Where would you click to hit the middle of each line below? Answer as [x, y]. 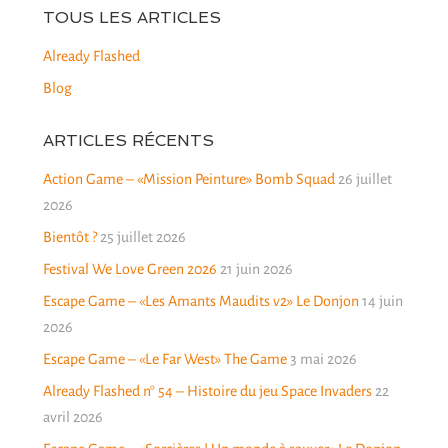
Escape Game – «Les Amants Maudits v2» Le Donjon [200, 301]
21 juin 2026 [256, 269]
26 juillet [364, 179]
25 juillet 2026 [142, 237]
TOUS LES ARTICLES [131, 18]
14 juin [382, 301]
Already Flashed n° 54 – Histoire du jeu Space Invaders [207, 391]
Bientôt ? [69, 237]
